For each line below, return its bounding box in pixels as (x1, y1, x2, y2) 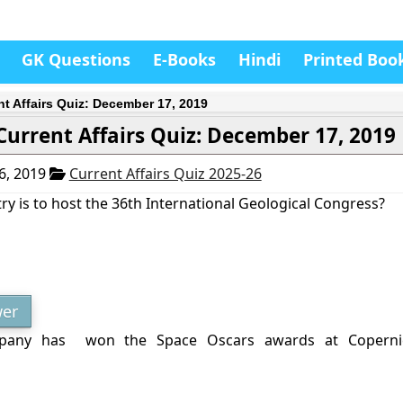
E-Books (153, 49, 216, 70)
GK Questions (22, 49, 130, 70)
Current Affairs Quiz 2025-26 (68, 164, 262, 184)
